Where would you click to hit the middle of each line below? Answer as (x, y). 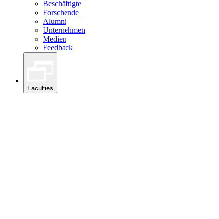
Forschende (61, 12)
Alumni (55, 21)
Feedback (58, 47)
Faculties (40, 88)
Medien (55, 39)
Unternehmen (64, 30)
